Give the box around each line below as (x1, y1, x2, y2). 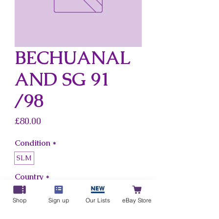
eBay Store (122, 196, 152, 204)
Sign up (48, 196, 69, 204)
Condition (15, 138, 50, 148)
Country (15, 172, 44, 182)
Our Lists (86, 196, 110, 204)
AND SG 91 (15, 67, 110, 91)
